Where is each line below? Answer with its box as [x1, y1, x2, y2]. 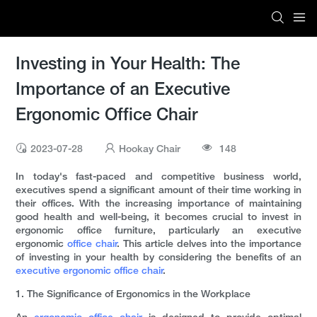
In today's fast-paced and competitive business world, [16, 173, 301, 183]
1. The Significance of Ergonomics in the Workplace [16, 290, 251, 300]
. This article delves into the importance [117, 240, 301, 250]
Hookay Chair [119, 145, 181, 155]
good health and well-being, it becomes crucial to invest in [16, 213, 301, 223]
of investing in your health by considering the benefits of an [16, 253, 301, 263]
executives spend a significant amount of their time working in [16, 186, 301, 196]
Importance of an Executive [16, 83, 231, 99]
